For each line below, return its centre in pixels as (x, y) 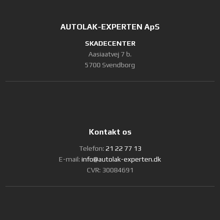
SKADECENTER (110, 43)
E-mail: (70, 159)
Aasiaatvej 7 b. (110, 54)
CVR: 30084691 (110, 170)
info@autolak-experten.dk (121, 159)
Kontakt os (110, 132)
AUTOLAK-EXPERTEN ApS (110, 27)
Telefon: (92, 149)
